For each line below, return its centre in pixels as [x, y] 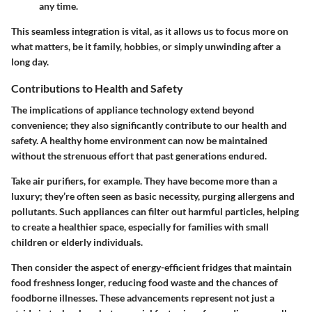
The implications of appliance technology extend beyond [133, 110]
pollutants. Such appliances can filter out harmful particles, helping [155, 212]
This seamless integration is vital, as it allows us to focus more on [150, 31]
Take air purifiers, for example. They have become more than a [144, 181]
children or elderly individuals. [77, 242]
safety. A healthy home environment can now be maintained [139, 141]
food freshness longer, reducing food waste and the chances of [145, 283]
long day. [30, 62]
